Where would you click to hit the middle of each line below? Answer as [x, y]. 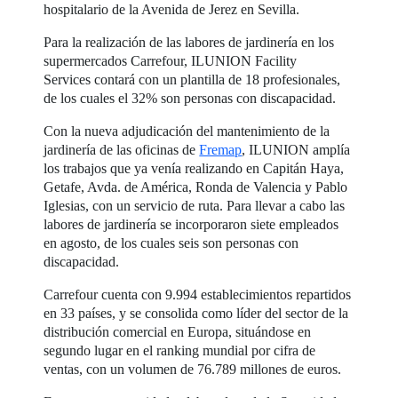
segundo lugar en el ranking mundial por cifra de [180, 350]
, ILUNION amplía [296, 149]
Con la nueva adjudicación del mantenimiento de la [187, 131]
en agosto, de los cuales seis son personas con [171, 243]
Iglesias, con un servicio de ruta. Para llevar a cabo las [195, 205]
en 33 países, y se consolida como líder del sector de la [196, 313]
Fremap [221, 149]
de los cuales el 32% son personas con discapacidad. [190, 98]
